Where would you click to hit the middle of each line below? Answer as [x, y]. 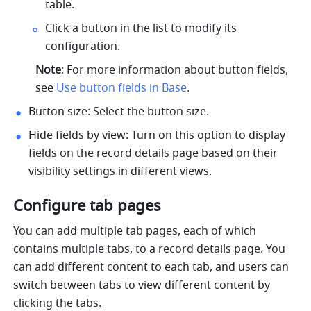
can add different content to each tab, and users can [151, 268]
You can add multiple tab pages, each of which [135, 232]
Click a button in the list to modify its [141, 29]
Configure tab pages [87, 207]
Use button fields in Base [122, 89]
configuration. [83, 47]
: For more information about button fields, [175, 70]
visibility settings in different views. [120, 172]
